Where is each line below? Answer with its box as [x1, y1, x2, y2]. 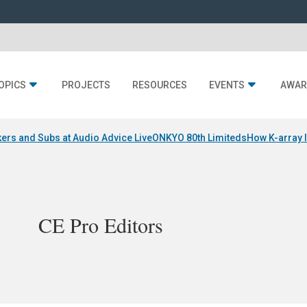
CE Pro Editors [38, 210, 163, 238]
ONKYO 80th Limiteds [152, 132, 247, 144]
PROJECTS [62, 79, 110, 91]
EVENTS [209, 79, 245, 91]
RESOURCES [132, 79, 187, 91]
